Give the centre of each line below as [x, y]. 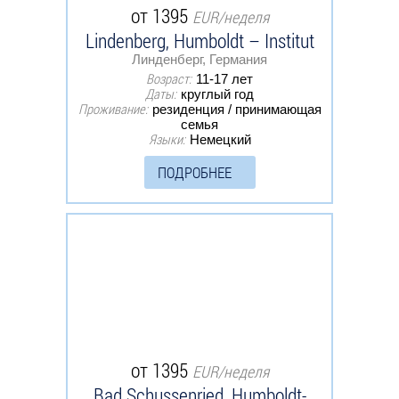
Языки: [167, 138]
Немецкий [220, 139]
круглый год [217, 94]
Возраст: [169, 78]
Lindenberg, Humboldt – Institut [199, 40]
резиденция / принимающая [236, 109]
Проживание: [113, 108]
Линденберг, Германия [199, 59]
